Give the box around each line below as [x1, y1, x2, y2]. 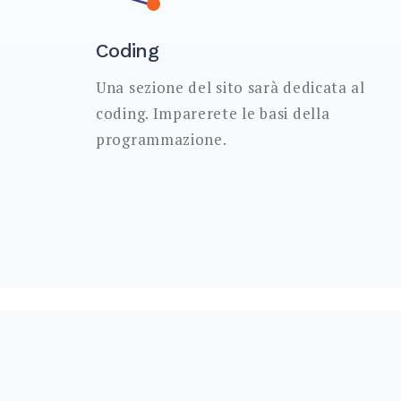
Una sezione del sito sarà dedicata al [96, 77, 365, 98]
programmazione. [96, 129, 227, 149]
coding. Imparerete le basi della [96, 103, 330, 124]
